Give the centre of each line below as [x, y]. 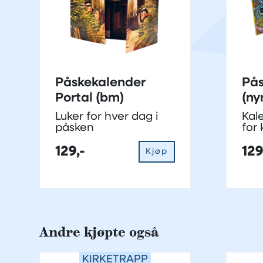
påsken [75, 129]
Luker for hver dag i [107, 117]
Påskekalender [100, 83]
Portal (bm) [90, 99]
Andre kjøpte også [99, 233]
